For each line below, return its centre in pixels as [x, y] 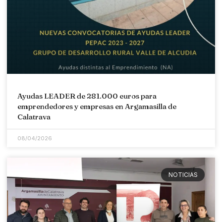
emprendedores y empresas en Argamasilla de [97, 107]
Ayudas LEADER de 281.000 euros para [87, 96]
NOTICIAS [183, 174]
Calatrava [34, 117]
